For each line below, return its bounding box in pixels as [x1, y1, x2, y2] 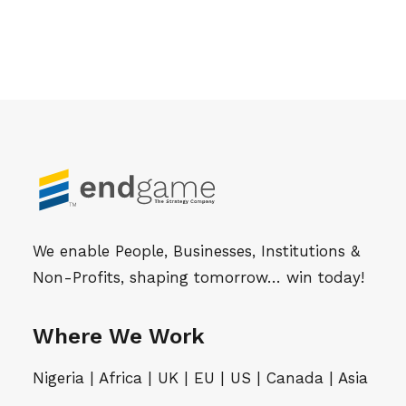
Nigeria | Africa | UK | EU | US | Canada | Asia [33, 369, 368, 387]
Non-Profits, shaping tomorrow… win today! [33, 268, 364, 287]
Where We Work [33, 324, 205, 349]
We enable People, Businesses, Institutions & [33, 242, 360, 261]
